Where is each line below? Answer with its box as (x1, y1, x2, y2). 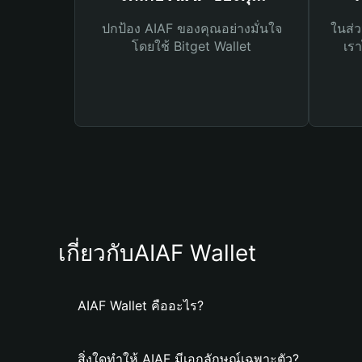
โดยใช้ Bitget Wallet (132, 38, 251, 54)
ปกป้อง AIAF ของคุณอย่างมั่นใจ (101, 20, 282, 36)
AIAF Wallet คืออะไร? (78, 297, 204, 314)
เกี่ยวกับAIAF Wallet (58, 239, 256, 267)
